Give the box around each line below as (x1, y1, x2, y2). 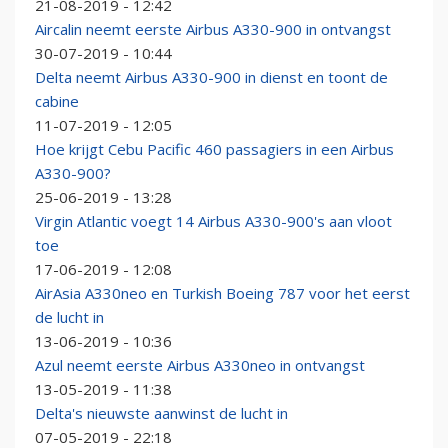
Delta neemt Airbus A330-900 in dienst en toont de (35, 67, 388, 88)
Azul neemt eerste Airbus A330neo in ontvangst (35, 355, 365, 376)
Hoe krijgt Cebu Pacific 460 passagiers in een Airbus (35, 139, 394, 160)
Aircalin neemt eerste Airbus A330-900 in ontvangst (35, 19, 391, 40)
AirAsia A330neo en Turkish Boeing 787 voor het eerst (35, 283, 410, 304)
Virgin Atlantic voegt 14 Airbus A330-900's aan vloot (35, 211, 392, 232)
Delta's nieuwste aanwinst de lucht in (35, 403, 288, 424)
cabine (35, 91, 79, 112)
